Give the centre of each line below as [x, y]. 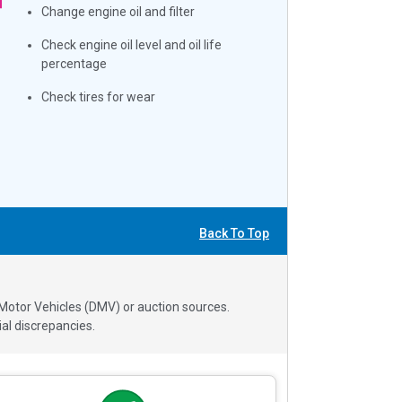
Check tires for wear [99, 96]
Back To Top [234, 233]
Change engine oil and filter [118, 11]
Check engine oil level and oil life [132, 44]
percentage [74, 63]
